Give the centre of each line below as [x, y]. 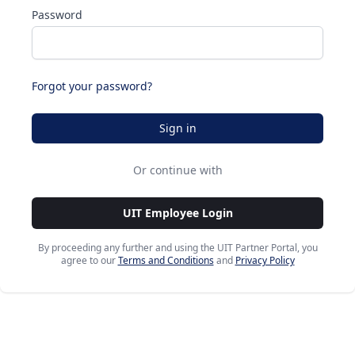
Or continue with [177, 170]
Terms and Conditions [166, 260]
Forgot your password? [92, 86]
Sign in [177, 128]
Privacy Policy [265, 260]
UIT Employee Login [177, 212]
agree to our [88, 260]
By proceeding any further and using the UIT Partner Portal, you [177, 247]
